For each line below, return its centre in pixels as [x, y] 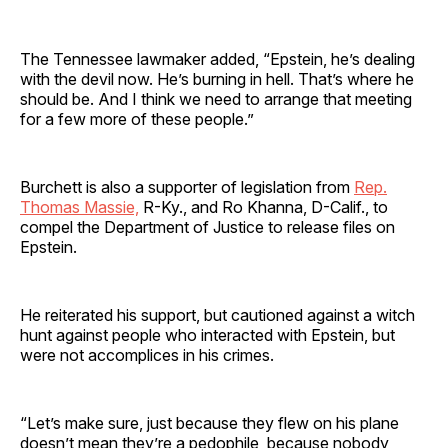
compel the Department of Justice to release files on [207, 226]
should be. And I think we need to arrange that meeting [216, 98]
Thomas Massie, [79, 206]
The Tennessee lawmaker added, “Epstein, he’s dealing [217, 58]
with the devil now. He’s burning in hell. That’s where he [217, 78]
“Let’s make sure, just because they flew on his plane [209, 422]
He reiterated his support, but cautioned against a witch [217, 314]
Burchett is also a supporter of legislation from [187, 186]
